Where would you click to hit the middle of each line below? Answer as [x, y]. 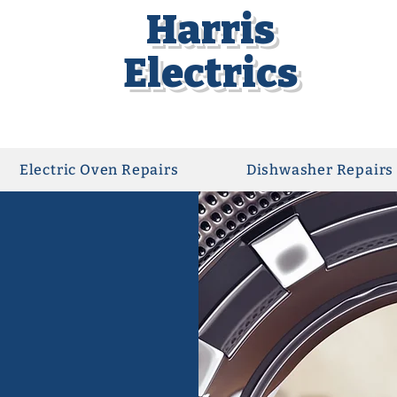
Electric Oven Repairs [99, 170]
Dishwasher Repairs [320, 170]
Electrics [210, 74]
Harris [210, 30]
